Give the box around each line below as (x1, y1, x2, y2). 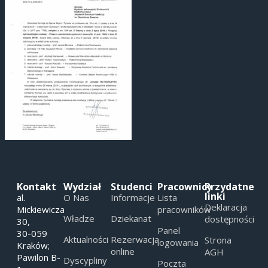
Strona (204, 233, 232, 246)
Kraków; (17, 239, 50, 251)
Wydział (63, 179, 102, 193)
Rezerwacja (110, 233, 159, 245)
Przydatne (204, 179, 254, 193)
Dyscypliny (63, 254, 108, 266)
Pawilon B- (17, 251, 60, 263)
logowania (157, 236, 199, 248)
